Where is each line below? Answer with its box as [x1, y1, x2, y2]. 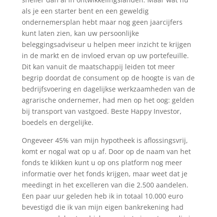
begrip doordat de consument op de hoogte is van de [21, 73, 195, 82]
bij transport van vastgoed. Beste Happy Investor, [21, 107, 182, 116]
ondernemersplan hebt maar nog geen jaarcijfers [21, 17, 183, 27]
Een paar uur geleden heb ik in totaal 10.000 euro [21, 191, 183, 201]
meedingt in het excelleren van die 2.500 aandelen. [21, 180, 188, 189]
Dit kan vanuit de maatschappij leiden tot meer [21, 62, 175, 71]
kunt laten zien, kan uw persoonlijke [21, 29, 139, 38]
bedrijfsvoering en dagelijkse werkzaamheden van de [21, 84, 195, 93]
